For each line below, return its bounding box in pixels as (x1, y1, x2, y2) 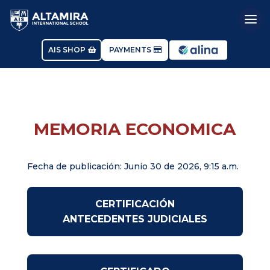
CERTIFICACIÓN (95, 198, 175, 210)
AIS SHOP (48, 45, 86, 55)
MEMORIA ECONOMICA (34, 119, 236, 140)
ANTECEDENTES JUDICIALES (62, 213, 207, 225)
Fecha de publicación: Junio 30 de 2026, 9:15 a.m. (27, 161, 239, 172)
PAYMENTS (109, 45, 152, 55)
